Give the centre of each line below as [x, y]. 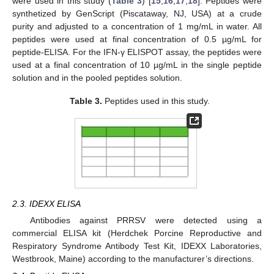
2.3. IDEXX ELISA [46, 203]
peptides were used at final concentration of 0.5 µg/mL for [137, 39]
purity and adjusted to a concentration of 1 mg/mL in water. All [137, 26]
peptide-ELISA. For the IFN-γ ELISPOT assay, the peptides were [137, 52]
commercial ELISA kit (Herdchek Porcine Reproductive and [137, 233]
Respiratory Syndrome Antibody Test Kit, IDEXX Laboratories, [137, 246]
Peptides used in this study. [156, 101]
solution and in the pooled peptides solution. [97, 77]
